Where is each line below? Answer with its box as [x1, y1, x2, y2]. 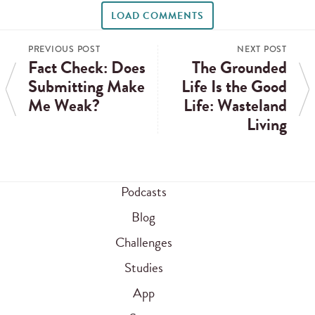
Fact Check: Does [28, 54, 146, 80]
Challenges [115, 232, 172, 253]
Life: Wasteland [184, 92, 287, 118]
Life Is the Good [181, 73, 287, 99]
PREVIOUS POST [28, 42, 101, 56]
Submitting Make [28, 73, 145, 99]
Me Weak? [28, 92, 100, 118]
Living [247, 111, 287, 137]
